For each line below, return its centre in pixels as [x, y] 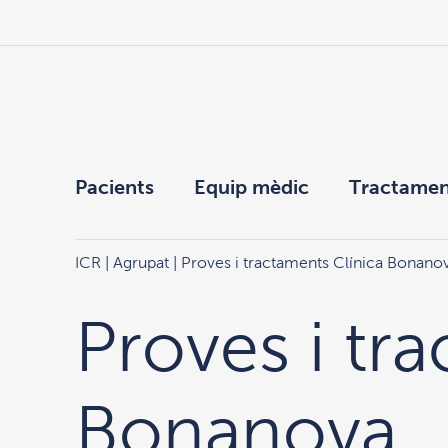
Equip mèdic [251, 187]
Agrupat [140, 262]
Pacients [114, 187]
